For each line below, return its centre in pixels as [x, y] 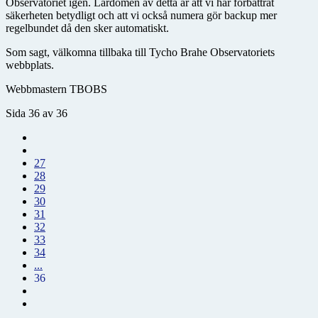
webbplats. [30, 65]
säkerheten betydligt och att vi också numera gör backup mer [141, 16]
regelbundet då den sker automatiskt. [87, 28]
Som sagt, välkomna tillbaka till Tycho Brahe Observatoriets [140, 53]
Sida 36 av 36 [37, 114]
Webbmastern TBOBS [56, 89]
